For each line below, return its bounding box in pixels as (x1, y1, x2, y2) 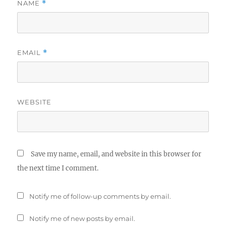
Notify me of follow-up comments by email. (29, 192, 172, 201)
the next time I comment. (17, 164, 99, 173)
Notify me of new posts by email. (29, 214, 136, 223)
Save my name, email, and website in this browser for (31, 150, 202, 159)
